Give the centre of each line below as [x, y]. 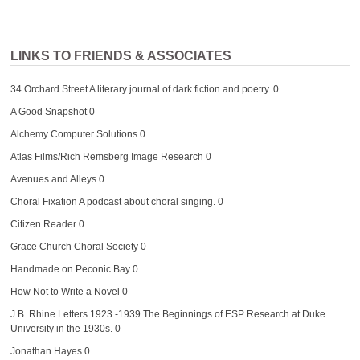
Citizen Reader [43, 224]
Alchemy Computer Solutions [74, 134]
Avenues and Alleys [53, 179]
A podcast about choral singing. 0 [150, 201]
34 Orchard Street [49, 89]
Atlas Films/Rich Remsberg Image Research [106, 156]
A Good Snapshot [48, 111]
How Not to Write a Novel [65, 291]
